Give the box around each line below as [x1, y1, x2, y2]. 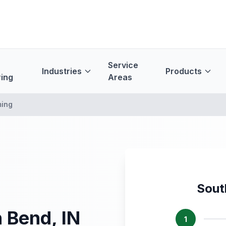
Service [107, 60, 138, 70]
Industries [41, 66, 82, 76]
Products [165, 66, 202, 76]
